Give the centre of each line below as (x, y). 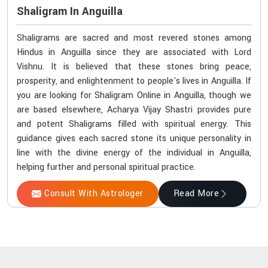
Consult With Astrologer (94, 194)
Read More (196, 194)
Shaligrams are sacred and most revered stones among (134, 38)
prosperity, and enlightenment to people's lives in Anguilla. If (134, 81)
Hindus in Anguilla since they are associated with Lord (134, 53)
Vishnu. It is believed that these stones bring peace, (134, 67)
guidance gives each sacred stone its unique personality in (134, 139)
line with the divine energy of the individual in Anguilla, (134, 153)
